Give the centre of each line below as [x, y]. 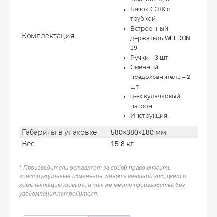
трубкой [143, 19]
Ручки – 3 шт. [150, 57]
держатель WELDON [160, 38]
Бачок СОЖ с [150, 9]
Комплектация [48, 36]
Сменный [144, 67]
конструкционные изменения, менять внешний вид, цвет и [103, 176]
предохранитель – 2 [160, 77]
